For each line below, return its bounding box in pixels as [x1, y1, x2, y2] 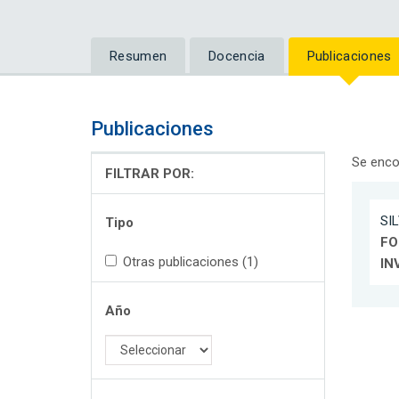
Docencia [208, 48, 265, 65]
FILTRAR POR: [105, 166, 194, 183]
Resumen [110, 48, 167, 65]
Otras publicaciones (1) [123, 254, 258, 271]
